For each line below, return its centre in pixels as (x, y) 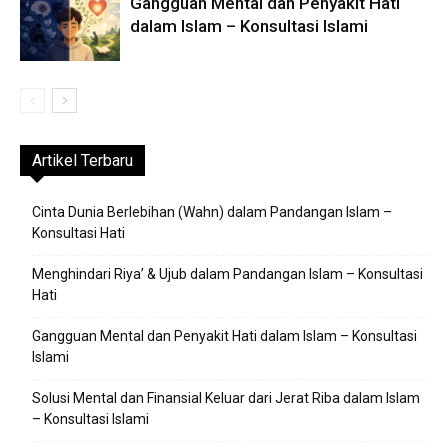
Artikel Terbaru (82, 160)
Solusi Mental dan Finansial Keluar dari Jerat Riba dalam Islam (226, 398)
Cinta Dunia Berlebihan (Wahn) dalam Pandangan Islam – (212, 212)
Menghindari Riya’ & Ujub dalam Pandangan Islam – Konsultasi (227, 274)
